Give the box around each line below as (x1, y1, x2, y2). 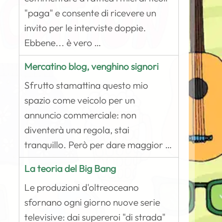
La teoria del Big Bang (24, 163, 116, 174)
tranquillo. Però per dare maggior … (24, 139, 172, 151)
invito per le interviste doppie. (24, 22, 147, 34)
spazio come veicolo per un (24, 94, 135, 106)
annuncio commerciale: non (24, 109, 137, 121)
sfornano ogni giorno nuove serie (24, 196, 161, 208)
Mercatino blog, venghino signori (24, 60, 159, 72)
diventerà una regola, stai (24, 124, 130, 136)
